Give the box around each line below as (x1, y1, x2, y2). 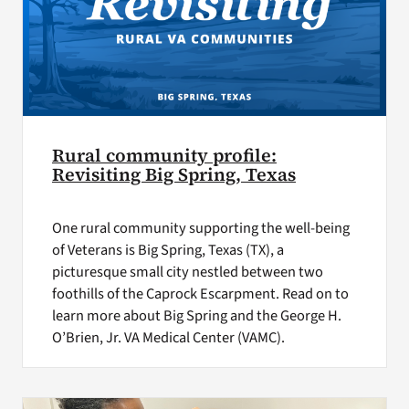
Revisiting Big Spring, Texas (51, 163, 296, 188)
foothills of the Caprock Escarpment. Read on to (51, 283, 349, 306)
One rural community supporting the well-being (51, 217, 350, 240)
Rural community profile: (51, 143, 277, 169)
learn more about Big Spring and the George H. (51, 305, 341, 328)
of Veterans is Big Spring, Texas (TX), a (51, 239, 284, 262)
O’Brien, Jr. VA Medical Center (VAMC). (51, 327, 285, 350)
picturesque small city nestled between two (51, 261, 323, 284)
